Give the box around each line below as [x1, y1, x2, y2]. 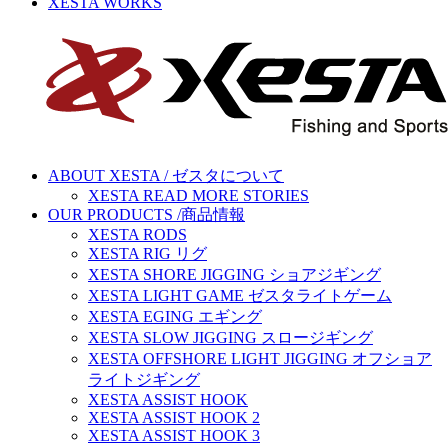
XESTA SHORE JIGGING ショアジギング [88, 266, 381, 283]
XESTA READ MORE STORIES [88, 187, 309, 204]
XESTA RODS [88, 226, 187, 243]
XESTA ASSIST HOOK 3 [88, 427, 260, 444]
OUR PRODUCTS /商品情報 [48, 206, 245, 223]
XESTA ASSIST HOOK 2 [88, 409, 260, 426]
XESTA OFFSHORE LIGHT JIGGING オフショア [88, 350, 432, 367]
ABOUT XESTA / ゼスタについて [48, 167, 284, 184]
